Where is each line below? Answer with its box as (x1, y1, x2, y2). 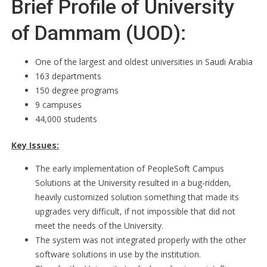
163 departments (35, 70, 101, 82)
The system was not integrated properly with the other (35, 234, 246, 246)
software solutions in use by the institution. (35, 249, 201, 260)
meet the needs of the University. (35, 220, 163, 231)
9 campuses (35, 99, 82, 110)
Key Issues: (11, 139, 59, 151)
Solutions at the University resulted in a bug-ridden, (35, 177, 231, 188)
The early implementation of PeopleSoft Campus (35, 163, 224, 174)
